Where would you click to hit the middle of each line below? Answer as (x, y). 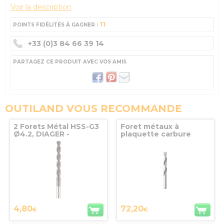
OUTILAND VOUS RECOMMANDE (93, 109)
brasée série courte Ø (162, 142)
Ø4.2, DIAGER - (41, 134)
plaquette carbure (155, 134)
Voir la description (41, 7)
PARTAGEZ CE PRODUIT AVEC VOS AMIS (70, 62)
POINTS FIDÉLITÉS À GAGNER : (56, 25)
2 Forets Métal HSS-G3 (56, 127)
